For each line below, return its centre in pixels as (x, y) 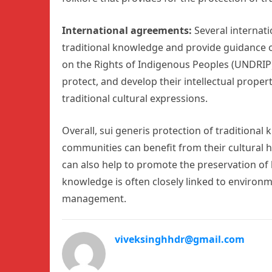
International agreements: (128, 31)
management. (94, 199)
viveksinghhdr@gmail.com (180, 240)
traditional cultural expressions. (135, 99)
